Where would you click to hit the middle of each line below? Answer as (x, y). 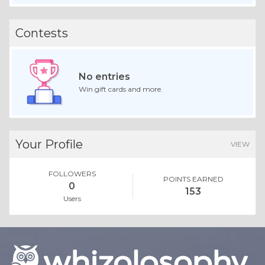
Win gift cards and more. (120, 89)
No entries (104, 77)
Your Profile (49, 145)
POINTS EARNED (193, 179)
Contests (42, 33)
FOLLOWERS (72, 174)
